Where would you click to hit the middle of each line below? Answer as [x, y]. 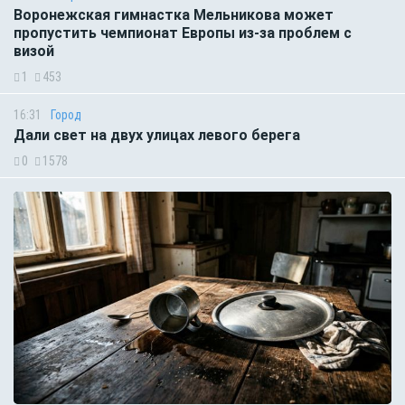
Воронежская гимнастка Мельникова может [174, 14]
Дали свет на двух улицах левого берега [157, 135]
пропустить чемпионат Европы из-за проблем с [183, 33]
